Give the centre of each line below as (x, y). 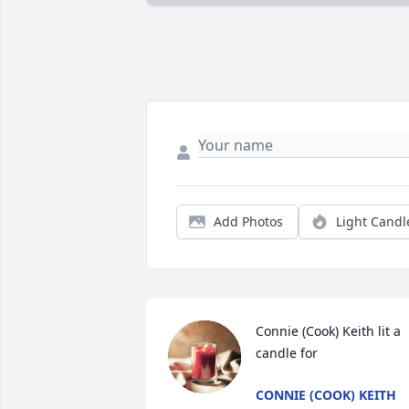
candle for (287, 353)
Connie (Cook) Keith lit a (328, 331)
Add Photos (248, 222)
